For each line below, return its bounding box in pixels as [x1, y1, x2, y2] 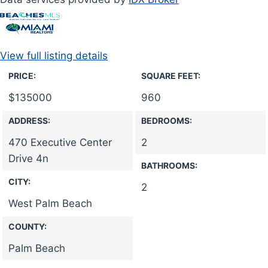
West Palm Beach [8, 197, 92, 209]
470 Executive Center [8, 136, 112, 148]
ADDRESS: [8, 115, 50, 126]
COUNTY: [8, 221, 47, 232]
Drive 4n [8, 152, 48, 165]
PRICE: [8, 70, 36, 81]
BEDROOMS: [141, 115, 192, 126]
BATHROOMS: [141, 160, 197, 170]
